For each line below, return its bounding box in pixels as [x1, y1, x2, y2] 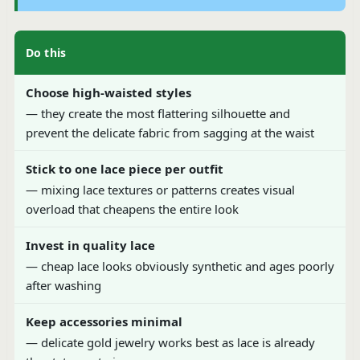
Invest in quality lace [25, 236, 155, 253]
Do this [25, 44, 67, 60]
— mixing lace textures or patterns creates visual [25, 181, 295, 198]
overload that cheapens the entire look [25, 200, 239, 217]
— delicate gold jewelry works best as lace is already [25, 333, 315, 350]
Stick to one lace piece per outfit [25, 160, 223, 177]
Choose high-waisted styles [25, 84, 191, 100]
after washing [25, 276, 101, 293]
